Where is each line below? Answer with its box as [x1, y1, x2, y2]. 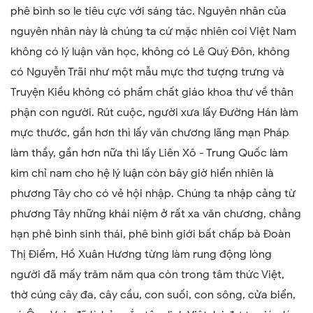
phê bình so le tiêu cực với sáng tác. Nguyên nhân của [10, 4, 286, 18]
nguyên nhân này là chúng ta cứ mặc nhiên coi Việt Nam [10, 24, 296, 38]
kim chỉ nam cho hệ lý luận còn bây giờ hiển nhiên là [10, 166, 274, 180]
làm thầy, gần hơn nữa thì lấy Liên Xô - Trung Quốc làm [10, 146, 288, 160]
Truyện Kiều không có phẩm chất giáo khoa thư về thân [10, 85, 293, 99]
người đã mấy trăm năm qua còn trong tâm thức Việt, [10, 268, 284, 282]
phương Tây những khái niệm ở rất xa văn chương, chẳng [10, 207, 301, 221]
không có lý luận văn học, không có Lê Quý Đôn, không [10, 45, 290, 59]
